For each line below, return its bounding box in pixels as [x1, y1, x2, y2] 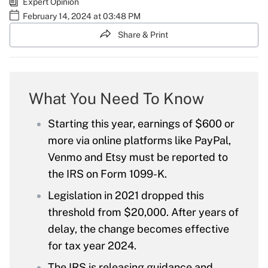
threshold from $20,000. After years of [48, 206, 239, 219]
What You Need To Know [29, 89, 204, 108]
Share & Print [118, 30, 168, 39]
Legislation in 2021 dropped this [48, 189, 204, 202]
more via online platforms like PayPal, [48, 134, 231, 147]
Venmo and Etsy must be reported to [48, 151, 228, 164]
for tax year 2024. [48, 239, 136, 252]
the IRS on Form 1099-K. [48, 167, 167, 181]
